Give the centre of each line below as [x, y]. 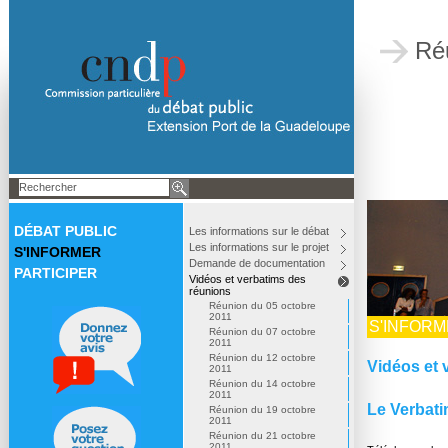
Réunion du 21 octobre [262, 435]
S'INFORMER [57, 252]
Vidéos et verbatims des [247, 279]
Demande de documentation [257, 263]
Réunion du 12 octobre [262, 357]
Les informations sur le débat [259, 231]
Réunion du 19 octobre [262, 409]
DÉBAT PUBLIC [65, 231]
